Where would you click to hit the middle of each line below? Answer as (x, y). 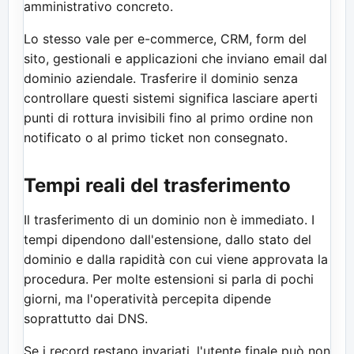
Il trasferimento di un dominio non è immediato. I (169, 219)
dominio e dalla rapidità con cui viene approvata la (176, 259)
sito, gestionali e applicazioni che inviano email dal (175, 58)
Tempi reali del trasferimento (157, 185)
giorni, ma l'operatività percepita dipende (147, 298)
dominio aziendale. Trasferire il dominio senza (161, 78)
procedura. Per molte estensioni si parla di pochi (169, 279)
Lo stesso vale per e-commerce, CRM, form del (165, 38)
